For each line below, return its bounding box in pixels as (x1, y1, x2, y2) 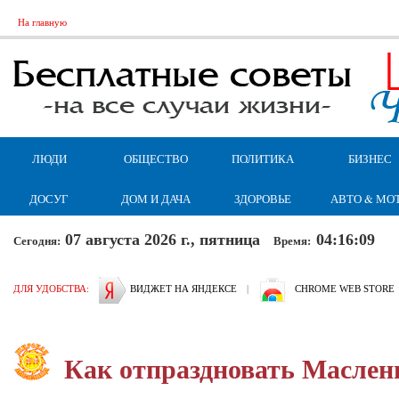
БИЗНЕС (347, 151, 392, 167)
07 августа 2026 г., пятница (61, 230, 273, 248)
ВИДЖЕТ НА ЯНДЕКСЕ (130, 283, 237, 294)
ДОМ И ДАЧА (121, 191, 191, 207)
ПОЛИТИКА (232, 151, 294, 167)
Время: (273, 234, 316, 248)
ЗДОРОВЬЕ (234, 191, 291, 207)
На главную (18, 17, 67, 28)
